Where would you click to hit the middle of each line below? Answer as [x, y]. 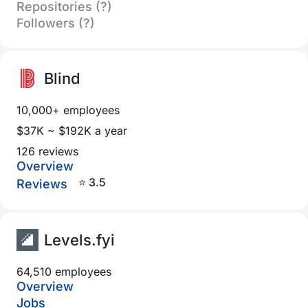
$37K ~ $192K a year [72, 131]
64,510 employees [64, 272]
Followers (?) [56, 23]
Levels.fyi [79, 240]
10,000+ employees [68, 110]
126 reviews [47, 151]
